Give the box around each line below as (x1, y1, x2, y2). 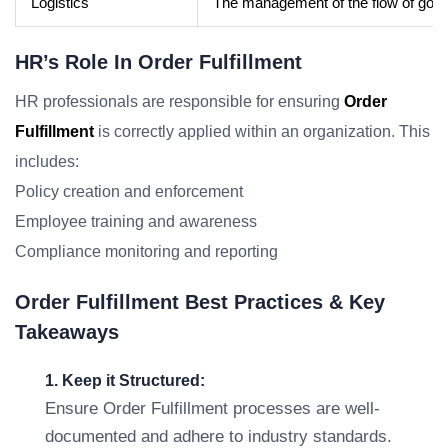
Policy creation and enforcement (15, 183, 243, 200)
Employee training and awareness (15, 213, 257, 230)
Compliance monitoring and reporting (15, 243, 278, 260)
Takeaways (15, 321, 119, 343)
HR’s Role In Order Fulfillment (15, 51, 302, 73)
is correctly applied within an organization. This (94, 123, 430, 140)
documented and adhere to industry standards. (45, 427, 392, 446)
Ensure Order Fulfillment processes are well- (45, 399, 380, 418)
